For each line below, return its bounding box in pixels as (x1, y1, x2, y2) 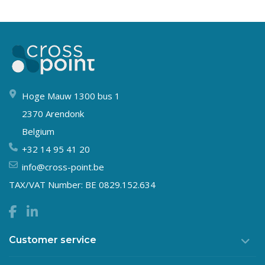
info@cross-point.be (22, 160, 104, 173)
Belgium (22, 125, 54, 137)
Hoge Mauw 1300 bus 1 (22, 89, 120, 102)
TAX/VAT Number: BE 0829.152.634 (9, 178, 156, 190)
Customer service (9, 234, 96, 245)
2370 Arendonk (22, 107, 84, 119)
